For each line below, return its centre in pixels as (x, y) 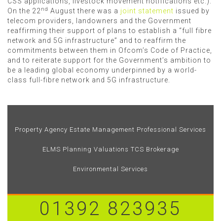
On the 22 (24, 11)
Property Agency (41, 129)
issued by (192, 11)
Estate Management (102, 129)
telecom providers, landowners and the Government (99, 21)
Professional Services (171, 129)
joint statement (147, 11)
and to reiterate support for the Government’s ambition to (109, 60)
